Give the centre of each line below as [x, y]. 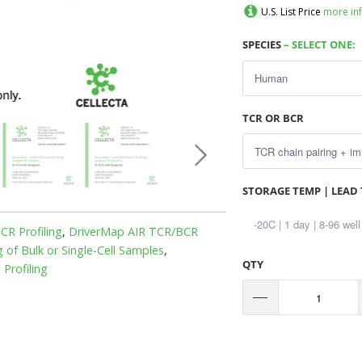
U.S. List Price [290, 12]
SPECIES [262, 44]
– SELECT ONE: [319, 44]
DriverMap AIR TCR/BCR [133, 232]
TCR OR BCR [274, 118]
